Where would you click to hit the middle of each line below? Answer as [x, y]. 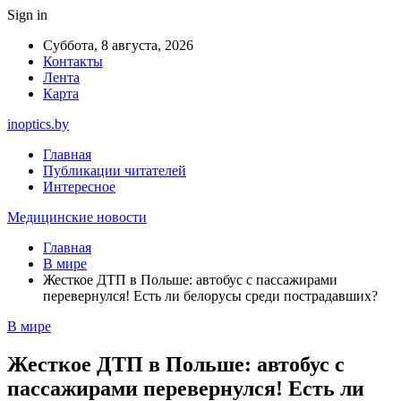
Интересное [79, 187]
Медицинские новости [77, 217]
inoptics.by [38, 124]
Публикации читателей [115, 171]
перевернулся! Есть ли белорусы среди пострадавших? [210, 296]
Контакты [73, 61]
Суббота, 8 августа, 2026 [118, 45]
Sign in [27, 15]
